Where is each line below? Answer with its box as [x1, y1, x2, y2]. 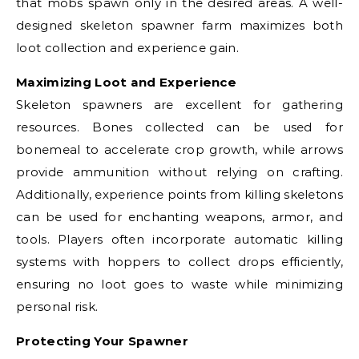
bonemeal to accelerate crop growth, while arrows [16, 142, 343, 157]
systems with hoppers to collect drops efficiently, [16, 254, 343, 269]
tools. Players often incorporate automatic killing [16, 232, 343, 247]
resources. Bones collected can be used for [16, 119, 343, 135]
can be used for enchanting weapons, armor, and [16, 209, 343, 224]
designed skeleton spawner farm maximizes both [16, 18, 343, 33]
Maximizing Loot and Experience [16, 75, 236, 90]
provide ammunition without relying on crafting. [16, 164, 343, 179]
